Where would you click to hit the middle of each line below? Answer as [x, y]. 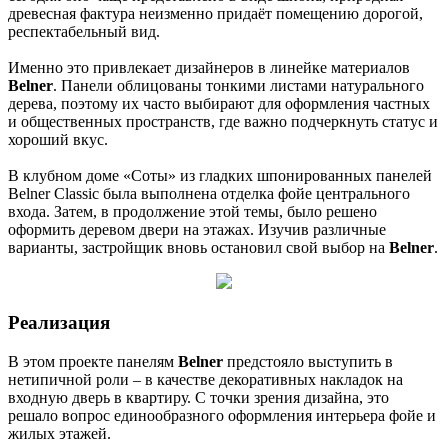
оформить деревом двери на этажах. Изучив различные [197, 230]
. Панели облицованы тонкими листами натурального [238, 86]
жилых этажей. [59, 433]
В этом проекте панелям [93, 361]
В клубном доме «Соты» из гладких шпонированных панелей [220, 176]
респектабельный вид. [84, 32]
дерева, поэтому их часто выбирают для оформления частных [219, 104]
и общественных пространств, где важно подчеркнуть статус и [223, 122]
